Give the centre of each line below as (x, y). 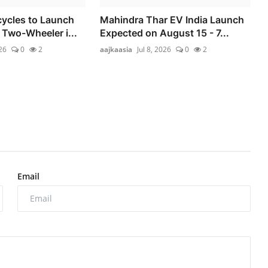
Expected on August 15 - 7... (165, 33)
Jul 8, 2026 (154, 49)
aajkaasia (116, 49)
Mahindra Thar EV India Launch (172, 19)
